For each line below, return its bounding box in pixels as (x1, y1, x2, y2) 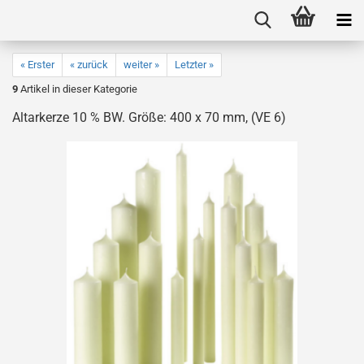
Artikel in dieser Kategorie (18, 83, 137, 95)
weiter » (123, 58, 159, 71)
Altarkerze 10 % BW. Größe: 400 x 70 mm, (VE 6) (12, 110, 286, 125)
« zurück (70, 58, 108, 71)
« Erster (20, 58, 54, 71)
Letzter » (175, 58, 214, 71)
